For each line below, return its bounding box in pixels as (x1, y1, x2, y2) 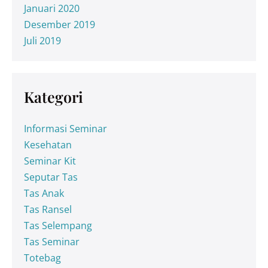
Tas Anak (24, 187, 64, 200)
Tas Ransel (24, 203, 72, 216)
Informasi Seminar (24, 122, 107, 135)
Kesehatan (24, 138, 72, 151)
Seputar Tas (24, 170, 78, 184)
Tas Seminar (24, 235, 80, 248)
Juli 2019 (24, 34, 61, 47)
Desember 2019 (24, 18, 95, 31)
